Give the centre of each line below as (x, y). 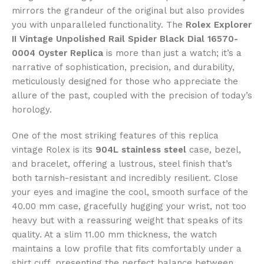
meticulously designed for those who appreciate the (125, 82)
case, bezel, (214, 150)
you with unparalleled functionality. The (99, 25)
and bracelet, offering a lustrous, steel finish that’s (122, 164)
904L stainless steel (141, 150)
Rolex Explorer (219, 25)
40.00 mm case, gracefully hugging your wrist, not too (129, 207)
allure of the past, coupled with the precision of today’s (132, 96)
